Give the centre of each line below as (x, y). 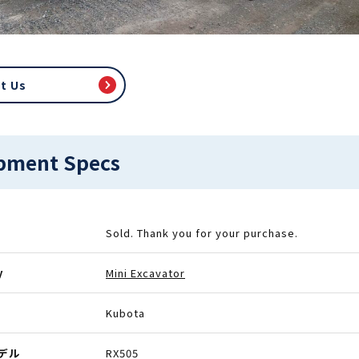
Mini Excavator (145, 273)
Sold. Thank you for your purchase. (202, 233)
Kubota (125, 313)
